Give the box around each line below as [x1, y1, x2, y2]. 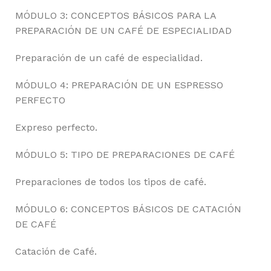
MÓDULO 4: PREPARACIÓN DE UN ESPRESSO [15, 79, 223, 91]
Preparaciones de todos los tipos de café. [15, 176, 206, 188]
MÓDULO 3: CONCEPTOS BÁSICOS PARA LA [15, 10, 216, 21]
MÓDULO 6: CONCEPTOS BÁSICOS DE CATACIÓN [15, 203, 241, 215]
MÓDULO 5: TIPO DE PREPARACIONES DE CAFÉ [15, 149, 235, 160]
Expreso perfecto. [15, 122, 97, 133]
